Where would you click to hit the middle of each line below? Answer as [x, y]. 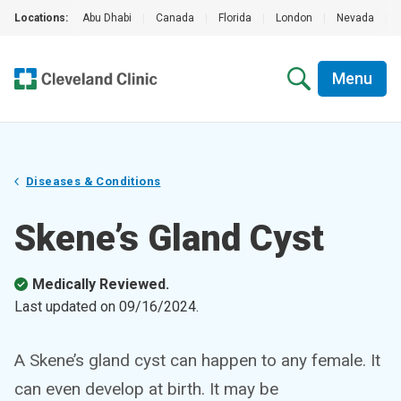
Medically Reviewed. [101, 284]
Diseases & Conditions [94, 181]
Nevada [355, 18]
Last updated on [67, 307]
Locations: [41, 18]
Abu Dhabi [107, 18]
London [294, 18]
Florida [235, 18]
